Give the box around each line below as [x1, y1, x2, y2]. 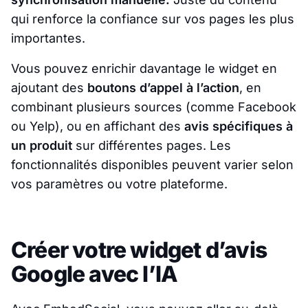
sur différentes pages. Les [72, 137, 231, 153]
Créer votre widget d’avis [11, 236, 267, 263]
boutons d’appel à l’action [87, 80, 239, 95]
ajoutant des [11, 80, 87, 95]
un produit [11, 137, 72, 153]
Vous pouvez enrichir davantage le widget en [11, 60, 277, 76]
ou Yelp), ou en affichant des [11, 118, 184, 133]
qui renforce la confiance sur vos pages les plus [11, 11, 294, 26]
